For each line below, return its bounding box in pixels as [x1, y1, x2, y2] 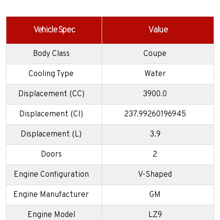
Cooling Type [28, 69, 74, 79]
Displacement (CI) [19, 109, 83, 119]
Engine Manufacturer [13, 190, 89, 200]
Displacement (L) [21, 129, 82, 139]
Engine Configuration [13, 169, 89, 180]
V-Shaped [138, 169, 172, 180]
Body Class [32, 49, 70, 59]
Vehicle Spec [33, 24, 75, 36]
